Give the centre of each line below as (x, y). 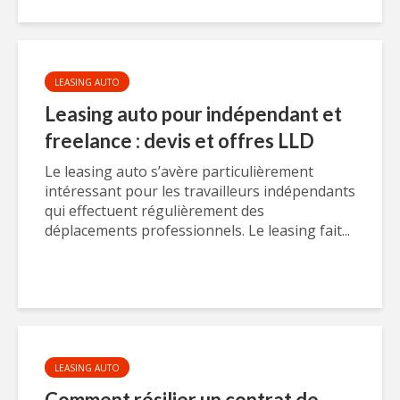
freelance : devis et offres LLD (179, 141)
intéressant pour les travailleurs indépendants (200, 191)
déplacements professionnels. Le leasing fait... (197, 230)
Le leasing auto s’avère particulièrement (179, 171)
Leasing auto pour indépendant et (193, 114)
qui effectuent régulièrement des (154, 211)
